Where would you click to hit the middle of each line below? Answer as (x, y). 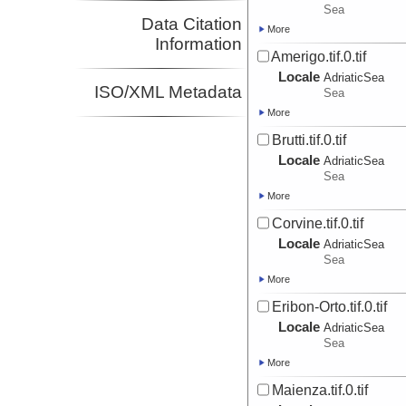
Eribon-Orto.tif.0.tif (330, 307)
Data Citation (192, 24)
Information (199, 44)
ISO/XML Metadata (169, 92)
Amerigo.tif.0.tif (319, 57)
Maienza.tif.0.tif (320, 390)
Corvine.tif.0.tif (318, 223)
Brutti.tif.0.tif (309, 140)
